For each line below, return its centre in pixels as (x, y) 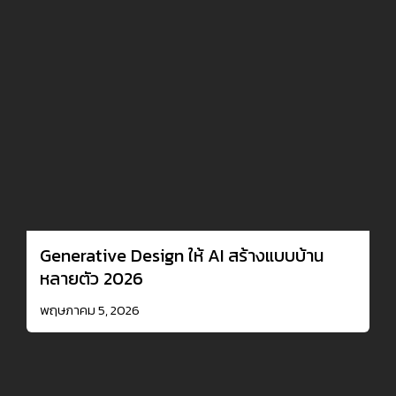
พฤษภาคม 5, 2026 (90, 309)
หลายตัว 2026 (91, 278)
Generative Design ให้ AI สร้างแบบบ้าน (182, 255)
